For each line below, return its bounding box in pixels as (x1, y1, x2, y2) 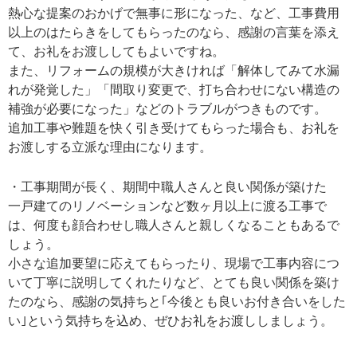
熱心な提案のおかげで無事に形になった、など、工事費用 (8, 6, 339, 20)
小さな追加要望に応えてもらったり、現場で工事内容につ (8, 257, 339, 271)
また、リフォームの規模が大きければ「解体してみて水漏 (8, 63, 339, 77)
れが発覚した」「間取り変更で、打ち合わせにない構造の (8, 82, 339, 96)
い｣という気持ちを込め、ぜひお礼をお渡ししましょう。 (8, 314, 333, 328)
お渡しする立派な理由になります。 (8, 139, 212, 154)
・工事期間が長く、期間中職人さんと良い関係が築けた (8, 180, 327, 194)
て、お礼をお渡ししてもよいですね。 (8, 44, 225, 58)
